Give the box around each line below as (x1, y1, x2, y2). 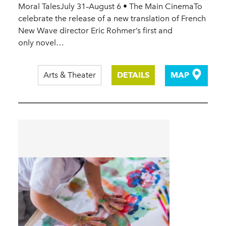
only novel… (18, 38, 64, 48)
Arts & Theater (43, 70, 96, 80)
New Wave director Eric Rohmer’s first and (18, 26, 173, 36)
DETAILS (117, 70, 149, 80)
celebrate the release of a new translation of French (18, 14, 206, 24)
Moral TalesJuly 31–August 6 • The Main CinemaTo (18, 2, 202, 12)
